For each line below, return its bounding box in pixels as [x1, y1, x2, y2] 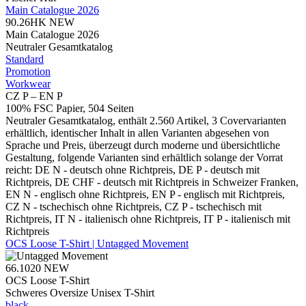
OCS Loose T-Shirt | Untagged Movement [5, 237, 189, 249]
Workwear [5, 77, 51, 89]
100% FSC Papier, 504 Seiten [5, 102, 134, 114]
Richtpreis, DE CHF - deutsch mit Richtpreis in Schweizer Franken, [5, 176, 298, 188]
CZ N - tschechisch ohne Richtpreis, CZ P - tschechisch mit [5, 200, 262, 212]
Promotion [5, 65, 51, 77]
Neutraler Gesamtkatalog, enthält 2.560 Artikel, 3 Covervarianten [5, 114, 286, 126]
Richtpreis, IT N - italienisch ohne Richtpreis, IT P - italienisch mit [5, 212, 290, 225]
